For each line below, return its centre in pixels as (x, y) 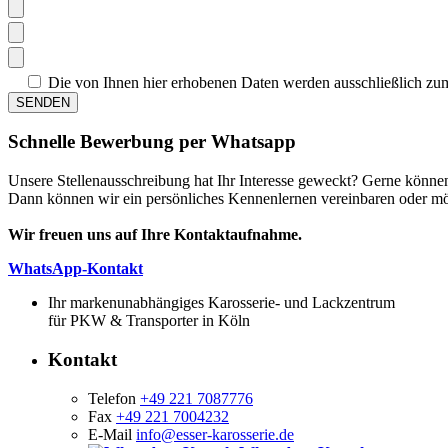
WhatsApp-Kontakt (75, 269)
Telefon (112, 398)
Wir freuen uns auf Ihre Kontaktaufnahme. (155, 235)
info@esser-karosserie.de (215, 434)
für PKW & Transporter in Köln (149, 321)
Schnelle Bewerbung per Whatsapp (152, 142)
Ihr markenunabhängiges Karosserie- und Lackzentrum (221, 303)
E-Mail (110, 434)
